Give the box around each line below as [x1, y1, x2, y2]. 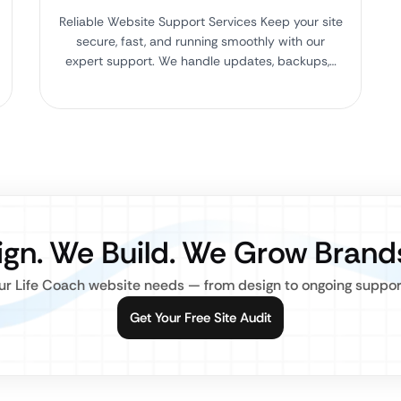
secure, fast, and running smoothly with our [76, 33, 325, 49]
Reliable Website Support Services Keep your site [58, 13, 343, 30]
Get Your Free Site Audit [130, 308, 271, 327]
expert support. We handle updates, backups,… [64, 53, 337, 69]
